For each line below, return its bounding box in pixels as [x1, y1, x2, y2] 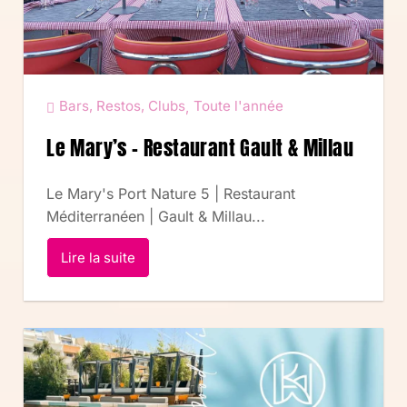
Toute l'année [194, 96, 284, 114]
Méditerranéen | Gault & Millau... [46, 206, 266, 225]
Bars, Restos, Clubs [59, 96, 186, 114]
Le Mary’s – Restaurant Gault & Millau [46, 132, 354, 163]
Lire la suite [61, 248, 136, 266]
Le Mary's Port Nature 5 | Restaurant [46, 184, 296, 203]
